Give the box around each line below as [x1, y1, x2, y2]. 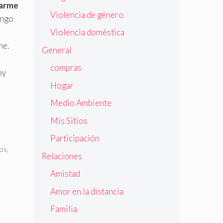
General [41, 44, 72, 55]
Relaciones [41, 150, 82, 161]
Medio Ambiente [50, 98, 111, 109]
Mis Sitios [50, 115, 88, 126]
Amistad [50, 168, 80, 179]
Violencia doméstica [50, 27, 124, 38]
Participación [50, 133, 100, 144]
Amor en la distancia [50, 186, 123, 197]
